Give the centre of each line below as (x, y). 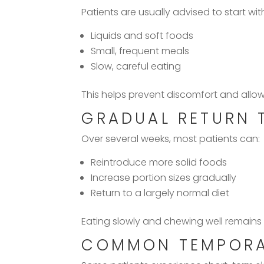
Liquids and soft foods (142, 35)
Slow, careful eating (136, 66)
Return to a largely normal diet (160, 193)
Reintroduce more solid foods (159, 162)
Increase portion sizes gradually (164, 177)
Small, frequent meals (140, 51)
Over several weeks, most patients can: (171, 138)
